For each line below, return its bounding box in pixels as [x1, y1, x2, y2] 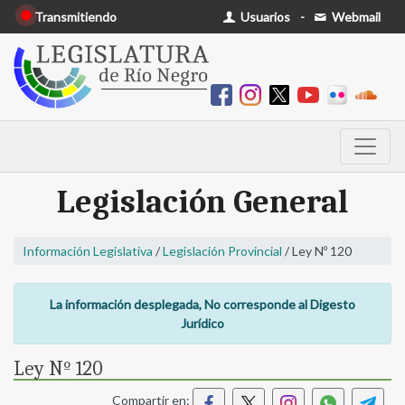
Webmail [329, 9, 381, 24]
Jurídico [181, 316, 224, 332]
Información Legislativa [23, 243, 153, 259]
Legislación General [57, 184, 348, 221]
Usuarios [238, 9, 291, 24]
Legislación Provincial [163, 243, 282, 259]
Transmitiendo [34, 9, 117, 24]
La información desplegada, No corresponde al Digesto [50, 297, 355, 313]
